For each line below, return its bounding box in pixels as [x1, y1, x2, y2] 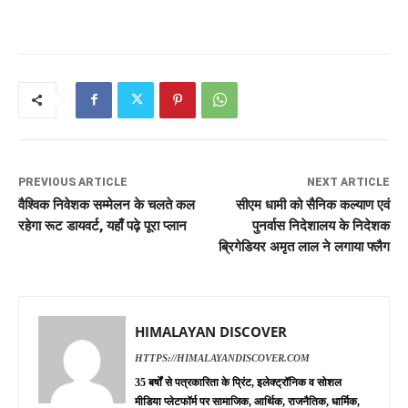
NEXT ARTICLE [306, 175, 390, 189]
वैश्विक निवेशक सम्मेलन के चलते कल [18, 196, 195, 213]
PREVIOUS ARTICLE [18, 175, 127, 189]
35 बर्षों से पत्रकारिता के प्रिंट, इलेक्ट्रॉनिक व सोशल [135, 375, 342, 389]
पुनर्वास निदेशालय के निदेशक [251, 217, 390, 234]
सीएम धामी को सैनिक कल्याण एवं [235, 196, 390, 213]
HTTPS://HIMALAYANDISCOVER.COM [135, 352, 310, 363]
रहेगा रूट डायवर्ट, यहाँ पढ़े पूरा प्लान [18, 217, 187, 234]
